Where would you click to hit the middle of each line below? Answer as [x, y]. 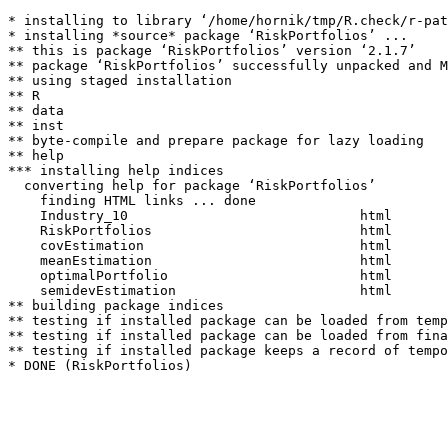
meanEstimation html [208, 260]
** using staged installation [120, 80]
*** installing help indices [116, 170]
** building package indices [116, 305]
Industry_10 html [208, 215]
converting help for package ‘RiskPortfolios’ [192, 185]
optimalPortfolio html [208, 275]
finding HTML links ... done [132, 200]
